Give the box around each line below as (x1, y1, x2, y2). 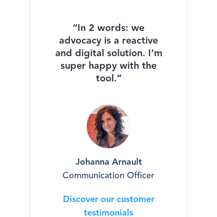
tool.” (95, 74, 122, 84)
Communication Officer (62, 171, 155, 181)
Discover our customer (62, 195, 155, 204)
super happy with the (61, 62, 156, 72)
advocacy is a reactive (59, 36, 158, 46)
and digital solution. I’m (55, 49, 162, 59)
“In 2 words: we (73, 24, 144, 34)
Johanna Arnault (75, 158, 142, 167)
